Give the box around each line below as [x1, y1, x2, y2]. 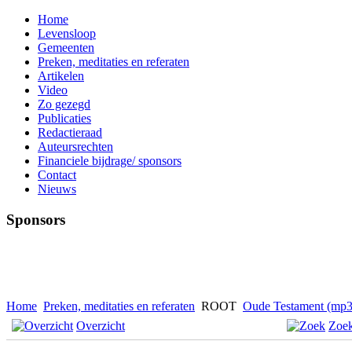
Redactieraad [38, 126, 102, 139]
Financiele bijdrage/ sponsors [38, 154, 181, 167]
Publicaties [38, 112, 91, 125]
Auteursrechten [38, 140, 113, 153]
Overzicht [76, 319, 125, 333]
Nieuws [38, 182, 76, 196]
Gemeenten [38, 41, 94, 54]
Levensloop [38, 27, 96, 40]
